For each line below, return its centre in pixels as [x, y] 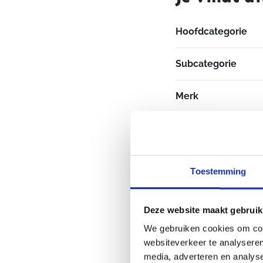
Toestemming [218, 171]
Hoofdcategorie [211, 31]
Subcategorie [206, 64]
